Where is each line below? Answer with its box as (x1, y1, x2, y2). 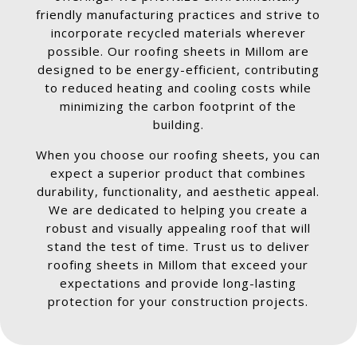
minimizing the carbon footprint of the (60, 98, 297, 115)
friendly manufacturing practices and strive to (36, 6, 321, 23)
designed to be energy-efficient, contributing (37, 61, 320, 78)
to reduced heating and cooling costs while (45, 80, 312, 96)
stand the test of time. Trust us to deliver (46, 238, 310, 255)
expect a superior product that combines (50, 165, 307, 182)
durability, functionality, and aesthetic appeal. (37, 183, 320, 200)
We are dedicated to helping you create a (49, 202, 308, 218)
